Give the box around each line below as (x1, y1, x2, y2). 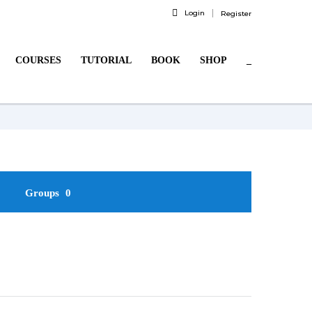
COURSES (15, 55, 61, 65)
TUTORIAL (81, 55, 132, 65)
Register (221, 9, 251, 18)
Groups (24, 187, 62, 198)
